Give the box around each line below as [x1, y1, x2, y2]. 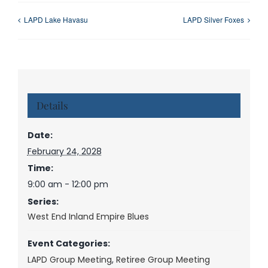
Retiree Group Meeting [115, 253, 210, 266]
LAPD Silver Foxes [183, 14, 244, 25]
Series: [27, 195, 59, 208]
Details [36, 98, 68, 112]
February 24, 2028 [27, 145, 102, 157]
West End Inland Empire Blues [27, 210, 149, 223]
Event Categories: [27, 237, 110, 249]
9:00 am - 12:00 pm [27, 178, 108, 190]
